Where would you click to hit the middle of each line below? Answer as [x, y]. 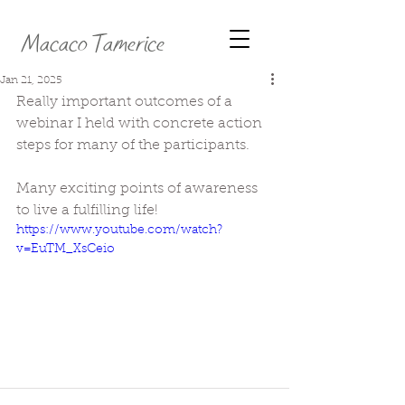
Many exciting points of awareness [139, 189]
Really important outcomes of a [126, 102]
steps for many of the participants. [135, 146]
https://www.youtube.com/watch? [119, 231]
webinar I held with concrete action [141, 124]
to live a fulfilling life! [87, 211]
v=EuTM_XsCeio [66, 250]
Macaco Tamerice [93, 44]
